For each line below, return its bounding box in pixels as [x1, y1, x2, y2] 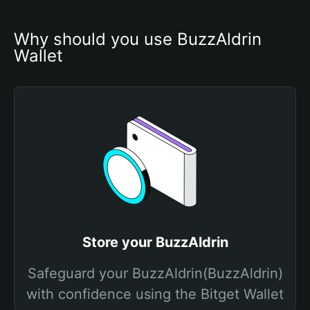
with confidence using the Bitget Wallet [26, 286, 284, 302]
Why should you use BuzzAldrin [14, 29, 262, 49]
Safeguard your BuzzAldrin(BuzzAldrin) [27, 265, 283, 282]
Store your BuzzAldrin [82, 234, 228, 250]
